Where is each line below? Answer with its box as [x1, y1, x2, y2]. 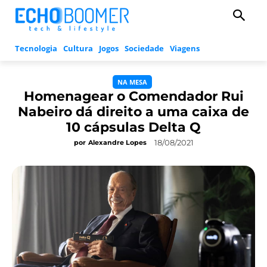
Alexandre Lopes [88, 138, 147, 147]
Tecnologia [15, 43, 57, 54]
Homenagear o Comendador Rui [23, 88, 244, 105]
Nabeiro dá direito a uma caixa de [18, 104, 249, 120]
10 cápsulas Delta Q [66, 119, 201, 136]
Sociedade [125, 43, 164, 54]
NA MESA [117, 77, 147, 87]
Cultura [63, 43, 93, 54]
